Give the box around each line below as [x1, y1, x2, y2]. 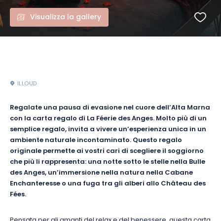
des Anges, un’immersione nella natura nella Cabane [10, 168, 193, 179]
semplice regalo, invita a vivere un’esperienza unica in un [10, 124, 206, 135]
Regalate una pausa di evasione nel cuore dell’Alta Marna [10, 103, 210, 113]
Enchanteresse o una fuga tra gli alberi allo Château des [10, 179, 206, 189]
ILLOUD [17, 79, 37, 88]
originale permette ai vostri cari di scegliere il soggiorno [10, 146, 204, 157]
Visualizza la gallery [30, 12, 101, 23]
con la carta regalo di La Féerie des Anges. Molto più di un [10, 113, 207, 124]
